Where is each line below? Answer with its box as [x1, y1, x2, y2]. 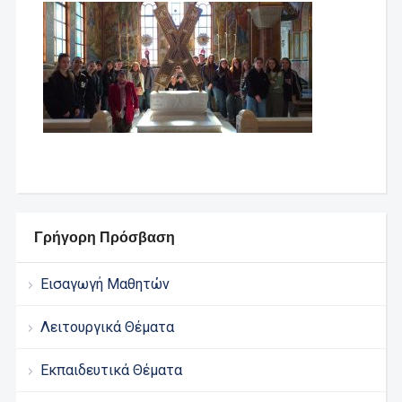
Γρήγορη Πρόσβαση [33, 228, 175, 246]
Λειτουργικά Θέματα [39, 319, 174, 336]
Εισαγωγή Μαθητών [39, 275, 170, 293]
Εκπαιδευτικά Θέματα [39, 362, 182, 379]
